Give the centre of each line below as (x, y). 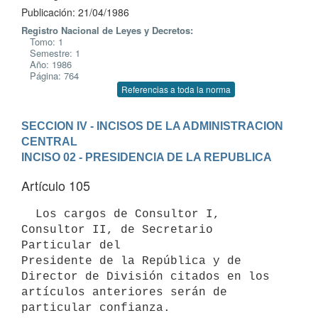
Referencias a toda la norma (176, 89)
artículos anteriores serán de (124, 292)
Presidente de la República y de (131, 261)
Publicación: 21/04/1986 (75, 12)
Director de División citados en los (146, 276)
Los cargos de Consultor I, (28, 214)
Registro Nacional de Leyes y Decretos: (107, 30)
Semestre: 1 (51, 53)
